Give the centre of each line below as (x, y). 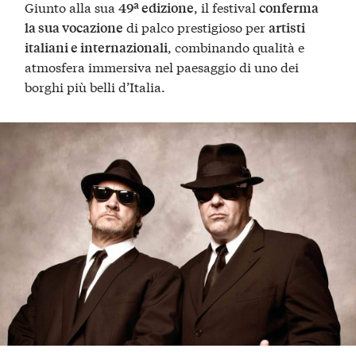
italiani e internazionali (97, 47)
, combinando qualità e (236, 46)
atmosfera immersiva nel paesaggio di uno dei (162, 66)
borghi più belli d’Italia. (95, 86)
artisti (287, 27)
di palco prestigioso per (196, 26)
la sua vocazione (74, 27)
